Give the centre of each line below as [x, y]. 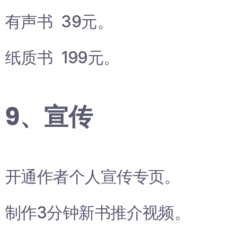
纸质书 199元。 [62, 58]
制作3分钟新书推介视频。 [98, 213]
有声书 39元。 [59, 22]
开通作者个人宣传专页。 [93, 177]
